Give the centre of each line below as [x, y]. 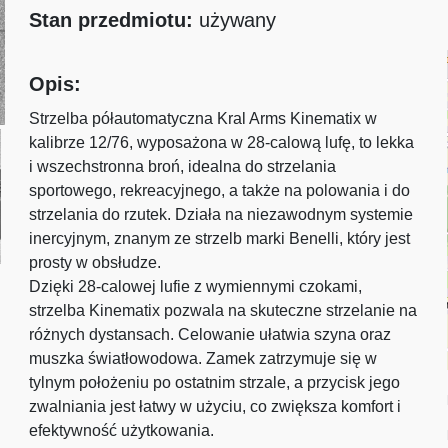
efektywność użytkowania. [122, 430]
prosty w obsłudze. [95, 262]
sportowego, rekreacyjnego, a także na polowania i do [220, 190]
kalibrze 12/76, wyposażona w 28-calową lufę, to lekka [222, 142]
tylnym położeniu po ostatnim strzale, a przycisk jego [215, 382]
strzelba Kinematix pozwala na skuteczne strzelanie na [223, 310]
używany [238, 20]
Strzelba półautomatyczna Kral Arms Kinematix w [203, 118]
